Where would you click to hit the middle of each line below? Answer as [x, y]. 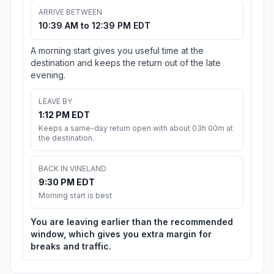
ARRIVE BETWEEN [70, 12]
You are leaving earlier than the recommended [132, 222]
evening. [48, 75]
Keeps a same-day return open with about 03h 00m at [136, 128]
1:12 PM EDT [64, 115]
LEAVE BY [55, 102]
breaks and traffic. [71, 246]
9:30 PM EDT [67, 182]
